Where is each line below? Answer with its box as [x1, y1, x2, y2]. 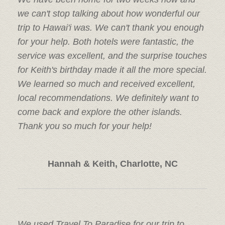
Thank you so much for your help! [18, 121, 152, 131]
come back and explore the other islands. [18, 106, 182, 117]
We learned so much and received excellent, [18, 78, 195, 89]
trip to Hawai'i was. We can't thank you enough [18, 22, 204, 33]
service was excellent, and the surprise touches [18, 50, 207, 61]
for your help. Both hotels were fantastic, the [18, 36, 194, 47]
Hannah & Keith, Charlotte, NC [47, 158, 178, 169]
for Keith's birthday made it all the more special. [18, 64, 207, 75]
